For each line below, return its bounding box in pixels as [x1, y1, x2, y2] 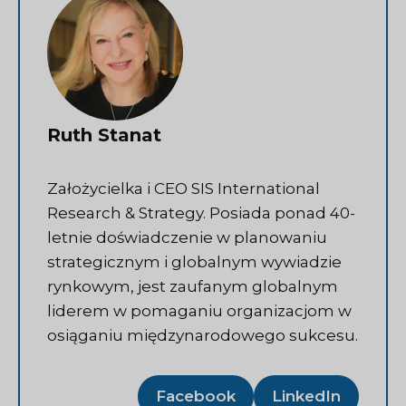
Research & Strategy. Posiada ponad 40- [47, 203, 355, 222]
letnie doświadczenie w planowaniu [47, 227, 327, 246]
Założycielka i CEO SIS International [47, 179, 320, 198]
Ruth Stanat [47, 123, 161, 146]
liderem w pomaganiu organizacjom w [47, 301, 352, 320]
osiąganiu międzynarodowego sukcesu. [47, 325, 358, 344]
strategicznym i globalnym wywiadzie [47, 252, 342, 271]
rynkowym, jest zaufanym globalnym [47, 276, 338, 295]
